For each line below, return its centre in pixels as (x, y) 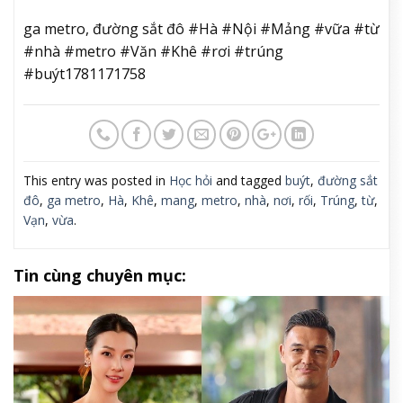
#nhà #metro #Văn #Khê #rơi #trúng (153, 52)
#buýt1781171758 (85, 74)
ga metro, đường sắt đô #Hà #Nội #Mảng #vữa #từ (201, 29)
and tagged (249, 181)
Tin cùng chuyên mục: (100, 276)
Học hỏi (191, 181)
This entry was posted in (96, 181)
